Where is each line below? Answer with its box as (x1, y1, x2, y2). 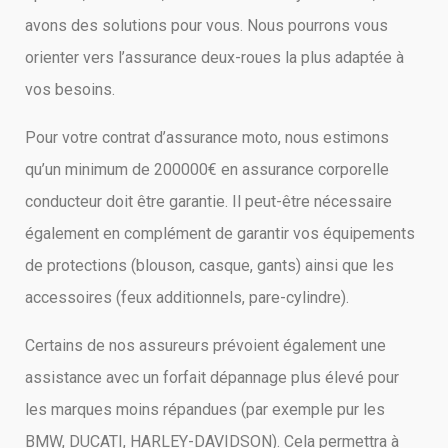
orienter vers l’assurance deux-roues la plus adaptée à (25, 48, 404, 67)
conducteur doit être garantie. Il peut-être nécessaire (25, 192, 392, 211)
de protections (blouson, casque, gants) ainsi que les (25, 256, 394, 275)
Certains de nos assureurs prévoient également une (25, 336, 386, 355)
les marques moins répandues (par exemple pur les (25, 400, 385, 419)
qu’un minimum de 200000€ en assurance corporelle (25, 160, 389, 179)
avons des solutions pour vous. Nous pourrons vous (25, 16, 388, 35)
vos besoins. (25, 80, 115, 99)
